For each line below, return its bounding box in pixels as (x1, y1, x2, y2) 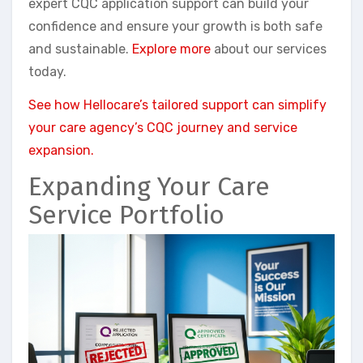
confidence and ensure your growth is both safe (28, 18, 322, 34)
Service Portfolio (28, 199, 224, 230)
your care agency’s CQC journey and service (28, 119, 297, 135)
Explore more (132, 41, 211, 57)
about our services (211, 41, 327, 57)
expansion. (28, 142, 94, 158)
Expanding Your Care (28, 170, 270, 202)
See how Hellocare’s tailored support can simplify (28, 96, 327, 113)
